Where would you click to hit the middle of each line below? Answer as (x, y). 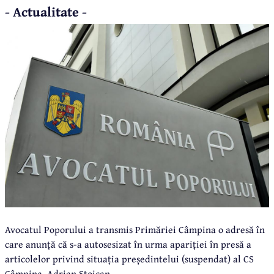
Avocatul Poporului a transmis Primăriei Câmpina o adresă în (135, 230)
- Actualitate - (46, 12)
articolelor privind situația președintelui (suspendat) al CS (129, 259)
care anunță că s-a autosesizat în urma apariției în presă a (128, 244)
